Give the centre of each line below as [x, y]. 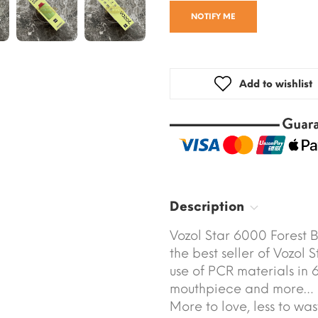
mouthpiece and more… [242, 289]
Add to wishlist [276, 84]
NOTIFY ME [213, 17]
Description [207, 207]
